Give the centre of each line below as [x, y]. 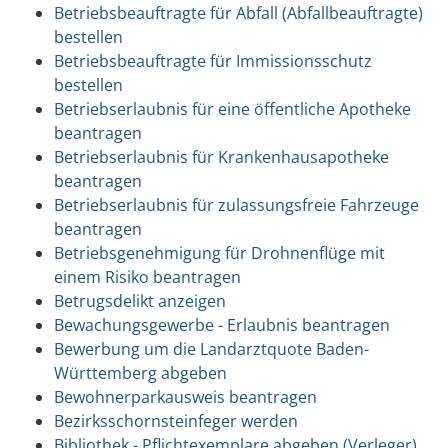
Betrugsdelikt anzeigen [139, 300]
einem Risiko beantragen [147, 276]
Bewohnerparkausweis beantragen [185, 396]
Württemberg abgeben [140, 372]
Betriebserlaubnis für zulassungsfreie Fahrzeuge [236, 204]
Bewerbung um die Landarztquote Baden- [211, 348]
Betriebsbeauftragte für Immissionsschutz [212, 60]
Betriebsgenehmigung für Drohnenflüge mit [219, 252]
